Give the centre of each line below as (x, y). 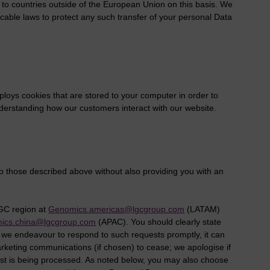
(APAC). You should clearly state (159, 221)
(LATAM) (202, 209)
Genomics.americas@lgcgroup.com (117, 209)
